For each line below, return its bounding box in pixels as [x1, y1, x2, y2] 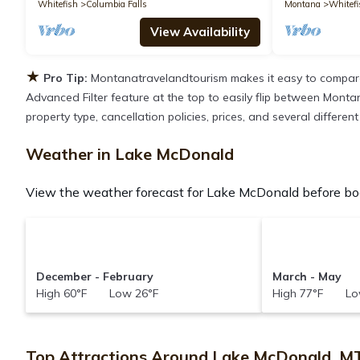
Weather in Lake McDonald [26, 144, 234, 165]
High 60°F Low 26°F [35, 286, 158, 301]
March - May [272, 269, 342, 284]
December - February [35, 269, 153, 284]
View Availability [149, 24, 250, 40]
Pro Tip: [43, 71, 88, 86]
